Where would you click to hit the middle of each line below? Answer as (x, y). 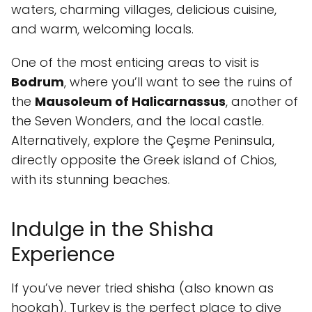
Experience (63, 255)
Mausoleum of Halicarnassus (130, 101)
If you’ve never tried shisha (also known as (142, 288)
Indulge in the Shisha (112, 229)
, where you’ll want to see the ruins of (178, 82)
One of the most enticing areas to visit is (135, 62)
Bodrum (38, 82)
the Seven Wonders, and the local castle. (138, 121)
